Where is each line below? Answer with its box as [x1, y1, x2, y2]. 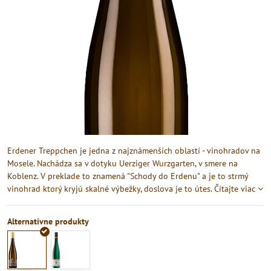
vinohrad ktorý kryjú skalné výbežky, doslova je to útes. [7, 183, 214, 194]
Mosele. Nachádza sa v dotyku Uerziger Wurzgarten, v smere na [7, 158, 238, 169]
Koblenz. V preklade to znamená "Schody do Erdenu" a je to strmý [7, 171, 248, 181]
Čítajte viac [214, 183, 255, 194]
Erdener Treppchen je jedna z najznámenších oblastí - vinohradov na [7, 145, 260, 156]
